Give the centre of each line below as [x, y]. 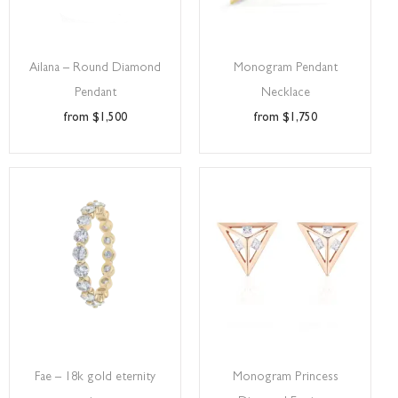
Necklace [285, 94]
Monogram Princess [285, 378]
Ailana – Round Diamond [95, 69]
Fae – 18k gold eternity [95, 378]
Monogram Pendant [285, 69]
